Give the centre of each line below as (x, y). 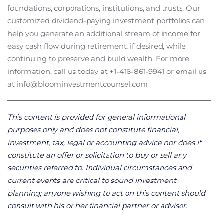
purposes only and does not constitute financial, (93, 129)
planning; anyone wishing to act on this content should (106, 193)
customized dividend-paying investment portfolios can (106, 20)
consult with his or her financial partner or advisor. (97, 205)
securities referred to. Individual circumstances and (100, 167)
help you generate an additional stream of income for (104, 33)
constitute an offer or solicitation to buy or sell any (97, 155)
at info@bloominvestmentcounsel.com (78, 84)
